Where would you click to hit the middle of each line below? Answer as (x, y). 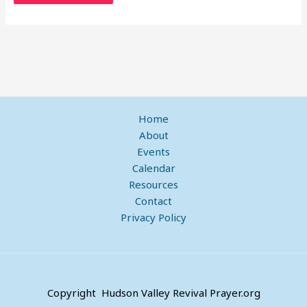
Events (153, 152)
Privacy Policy (153, 218)
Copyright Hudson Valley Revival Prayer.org (153, 293)
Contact (153, 201)
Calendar (153, 168)
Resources (153, 185)
